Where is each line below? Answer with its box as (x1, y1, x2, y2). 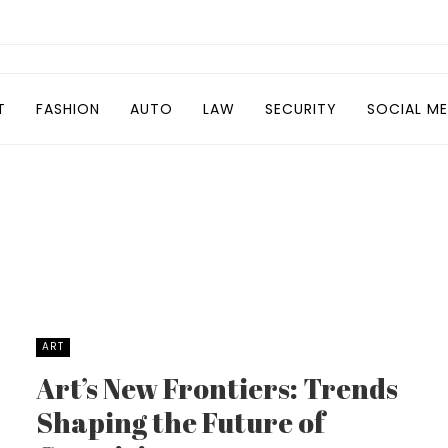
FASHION (36, 99, 100, 119)
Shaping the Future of (36, 403, 325, 441)
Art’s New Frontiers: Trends (36, 369, 398, 407)
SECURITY (265, 99, 337, 119)
